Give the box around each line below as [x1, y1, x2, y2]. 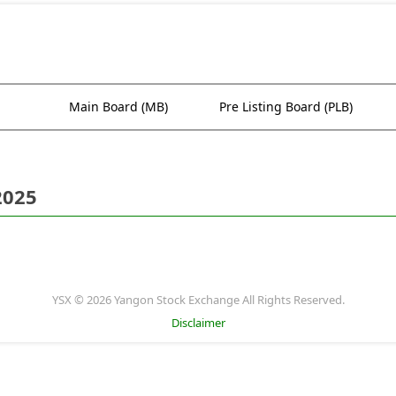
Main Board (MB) [69, 97, 168, 115]
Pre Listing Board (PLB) [219, 97, 353, 115]
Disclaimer [171, 314, 225, 331]
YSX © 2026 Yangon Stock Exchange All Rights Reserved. [51, 291, 345, 308]
